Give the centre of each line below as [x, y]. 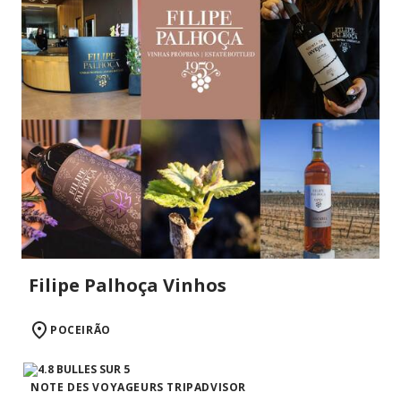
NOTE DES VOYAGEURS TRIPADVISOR [138, 388]
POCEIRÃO [81, 330]
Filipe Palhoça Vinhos [128, 286]
